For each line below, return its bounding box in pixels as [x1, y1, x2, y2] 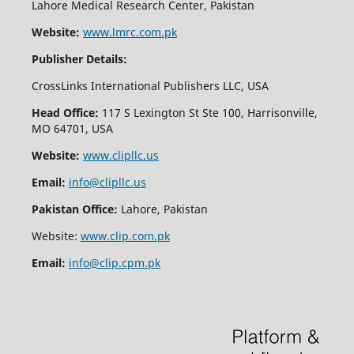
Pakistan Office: [31, 201, 118, 217]
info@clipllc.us [68, 175, 146, 190]
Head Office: [31, 105, 99, 121]
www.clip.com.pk [80, 228, 170, 244]
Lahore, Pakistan [117, 201, 208, 217]
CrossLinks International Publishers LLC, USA [31, 78, 269, 94]
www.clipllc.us [82, 148, 159, 164]
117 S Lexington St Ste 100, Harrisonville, [98, 105, 318, 121]
